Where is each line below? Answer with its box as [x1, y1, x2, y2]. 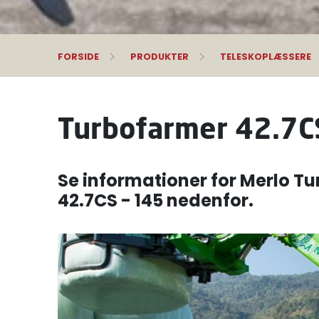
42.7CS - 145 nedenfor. [57, 188, 253, 212]
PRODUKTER [130, 50, 189, 63]
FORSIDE [57, 50, 99, 63]
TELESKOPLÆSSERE [219, 50, 311, 63]
